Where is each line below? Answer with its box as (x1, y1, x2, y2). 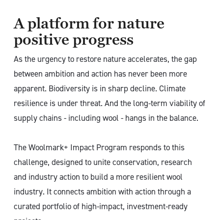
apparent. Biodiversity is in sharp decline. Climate (14, 83, 186, 94)
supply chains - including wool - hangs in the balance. (14, 112, 198, 123)
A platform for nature (14, 14, 165, 33)
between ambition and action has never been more (14, 68, 187, 79)
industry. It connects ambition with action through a (14, 186, 191, 197)
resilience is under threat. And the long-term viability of (14, 98, 205, 109)
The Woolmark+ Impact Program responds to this (14, 142, 185, 153)
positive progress (14, 30, 134, 49)
